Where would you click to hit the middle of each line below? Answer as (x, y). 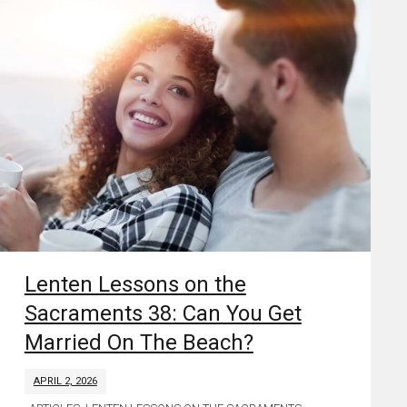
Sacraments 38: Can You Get (163, 313)
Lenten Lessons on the (135, 284)
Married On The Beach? (139, 342)
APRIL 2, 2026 (65, 381)
